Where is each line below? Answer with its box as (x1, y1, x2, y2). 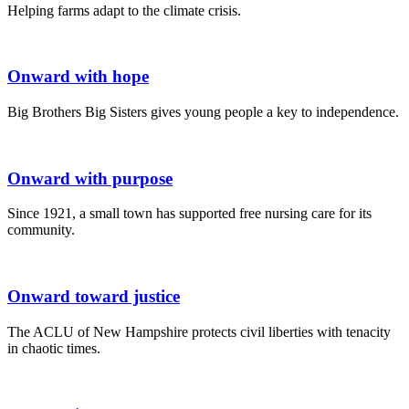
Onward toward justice (7, 287, 180, 307)
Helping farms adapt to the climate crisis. (7, 2, 241, 18)
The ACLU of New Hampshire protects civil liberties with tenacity (7, 323, 391, 340)
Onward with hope (7, 67, 149, 87)
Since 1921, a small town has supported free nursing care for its (7, 205, 372, 222)
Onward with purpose (7, 168, 173, 188)
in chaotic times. (7, 340, 100, 356)
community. (7, 222, 75, 238)
